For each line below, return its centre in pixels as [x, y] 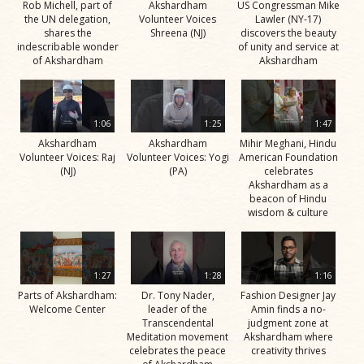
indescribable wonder [67, 46]
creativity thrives [288, 351]
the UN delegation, [67, 19]
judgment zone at [288, 323]
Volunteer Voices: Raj [67, 157]
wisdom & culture [288, 212]
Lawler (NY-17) [288, 19]
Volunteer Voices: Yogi [178, 157]
